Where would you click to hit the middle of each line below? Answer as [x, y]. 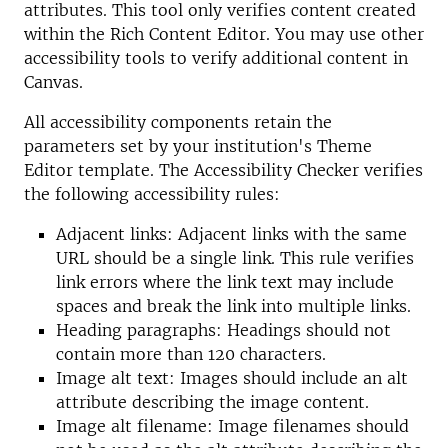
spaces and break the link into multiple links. [233, 306]
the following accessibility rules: [152, 194]
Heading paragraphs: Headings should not [223, 330]
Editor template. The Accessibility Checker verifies [223, 170]
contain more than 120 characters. [191, 354]
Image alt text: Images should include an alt [232, 378]
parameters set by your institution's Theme [198, 146]
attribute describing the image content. [212, 402]
